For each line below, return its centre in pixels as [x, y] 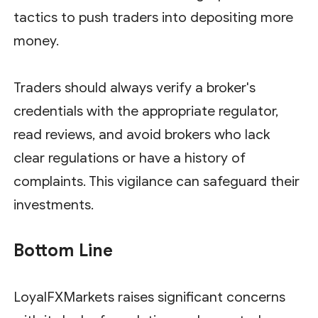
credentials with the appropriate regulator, [146, 111]
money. [37, 40]
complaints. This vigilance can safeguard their [157, 181]
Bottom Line [64, 250]
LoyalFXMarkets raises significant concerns [150, 297]
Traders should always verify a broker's [135, 87]
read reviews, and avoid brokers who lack [142, 134]
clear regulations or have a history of [130, 158]
